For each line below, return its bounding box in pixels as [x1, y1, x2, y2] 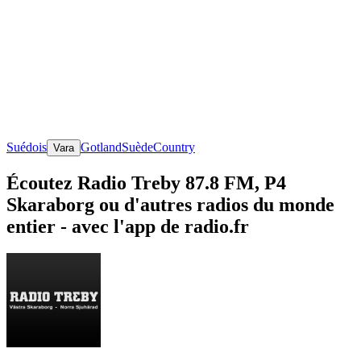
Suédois [6, 139, 47, 154]
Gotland [81, 139, 122, 154]
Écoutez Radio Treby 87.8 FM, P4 [6, 172, 286, 193]
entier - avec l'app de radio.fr [6, 215, 249, 237]
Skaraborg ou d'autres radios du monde [6, 193, 334, 215]
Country [153, 139, 195, 154]
